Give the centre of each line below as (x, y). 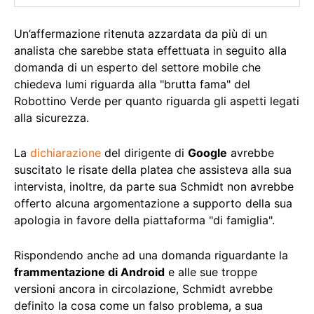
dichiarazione (66, 152)
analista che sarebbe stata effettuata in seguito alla (150, 50)
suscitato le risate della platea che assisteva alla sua (153, 169)
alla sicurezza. (52, 117)
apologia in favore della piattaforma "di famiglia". (144, 220)
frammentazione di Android (89, 272)
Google (207, 152)
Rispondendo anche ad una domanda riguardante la (151, 255)
